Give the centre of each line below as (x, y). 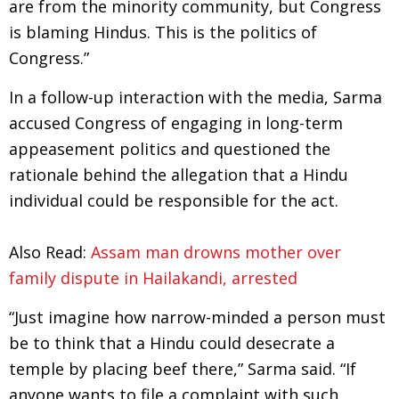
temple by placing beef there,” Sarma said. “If (183, 369)
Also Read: (50, 252)
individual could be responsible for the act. (174, 200)
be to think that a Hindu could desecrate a (172, 343)
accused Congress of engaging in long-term (176, 123)
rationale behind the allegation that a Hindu (179, 175)
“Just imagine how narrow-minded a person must (197, 317)
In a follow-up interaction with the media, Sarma (195, 97)
